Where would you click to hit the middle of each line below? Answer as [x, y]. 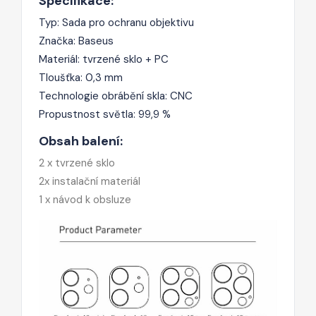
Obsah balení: [81, 141]
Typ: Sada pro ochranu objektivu [116, 22]
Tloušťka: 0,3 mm [81, 77]
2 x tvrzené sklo [77, 163]
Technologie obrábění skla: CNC [116, 96]
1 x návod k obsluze [85, 199]
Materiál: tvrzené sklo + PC [104, 59]
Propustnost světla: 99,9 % [105, 114]
